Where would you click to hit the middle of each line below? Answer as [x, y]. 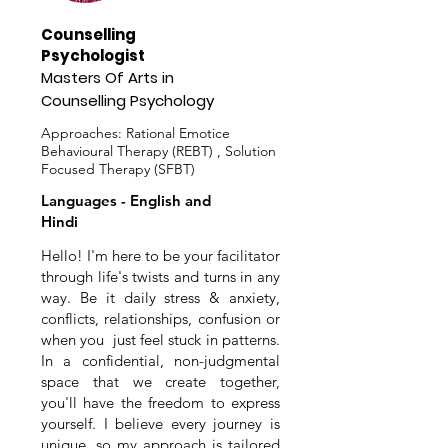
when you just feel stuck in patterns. [160, 339]
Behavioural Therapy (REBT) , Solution [158, 151]
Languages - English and [126, 200]
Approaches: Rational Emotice [135, 133]
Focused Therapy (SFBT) [118, 169]
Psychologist [93, 55]
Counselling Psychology [127, 100]
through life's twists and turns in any [160, 276]
